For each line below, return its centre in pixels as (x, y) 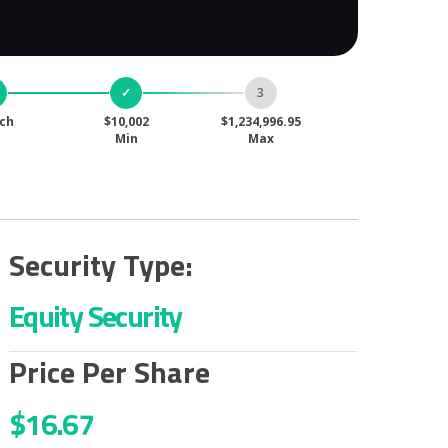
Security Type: (100, 264)
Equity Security (95, 316)
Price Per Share (109, 372)
